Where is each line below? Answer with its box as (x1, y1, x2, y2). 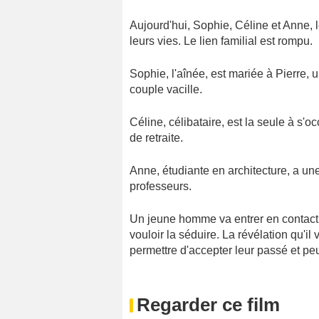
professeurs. (130, 179, 192, 192)
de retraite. (130, 131, 183, 144)
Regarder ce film (137, 293, 280, 315)
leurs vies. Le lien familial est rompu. (130, 34, 313, 47)
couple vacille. (130, 83, 202, 95)
